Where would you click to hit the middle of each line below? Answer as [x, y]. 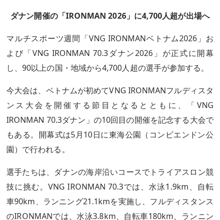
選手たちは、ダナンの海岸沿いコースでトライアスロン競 [110, 172]
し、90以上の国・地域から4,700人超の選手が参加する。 [108, 68]
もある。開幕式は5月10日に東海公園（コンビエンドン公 [110, 135]
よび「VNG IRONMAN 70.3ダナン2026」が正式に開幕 [110, 53]
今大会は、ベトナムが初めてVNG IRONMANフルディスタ [110, 90]
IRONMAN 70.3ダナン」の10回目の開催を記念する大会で [110, 120]
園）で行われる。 [38, 149]
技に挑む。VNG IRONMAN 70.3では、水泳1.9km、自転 [110, 187]
